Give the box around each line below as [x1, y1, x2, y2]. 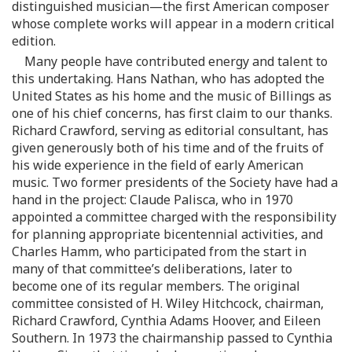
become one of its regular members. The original [12, 277, 300, 295]
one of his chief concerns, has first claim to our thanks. [12, 104, 332, 122]
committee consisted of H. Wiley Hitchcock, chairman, [12, 294, 324, 312]
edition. [12, 31, 56, 49]
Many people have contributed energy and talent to [24, 52, 328, 70]
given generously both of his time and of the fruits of [12, 138, 324, 156]
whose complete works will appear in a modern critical [12, 14, 335, 32]
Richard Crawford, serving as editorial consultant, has [12, 121, 328, 139]
